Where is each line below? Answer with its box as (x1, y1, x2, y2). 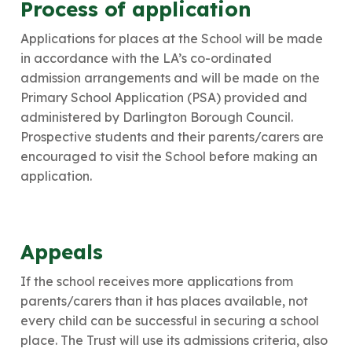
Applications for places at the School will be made (20, 30, 323, 46)
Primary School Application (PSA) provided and (20, 89, 307, 105)
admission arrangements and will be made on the (20, 69, 320, 86)
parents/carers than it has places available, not (20, 292, 308, 309)
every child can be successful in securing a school (20, 312, 319, 328)
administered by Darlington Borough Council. (20, 108, 293, 125)
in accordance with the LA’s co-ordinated (20, 49, 272, 66)
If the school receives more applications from (20, 273, 293, 289)
